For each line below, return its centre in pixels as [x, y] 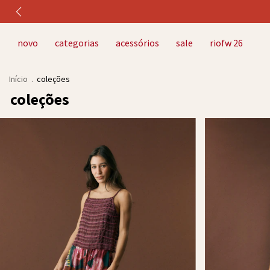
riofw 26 [226, 43]
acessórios [137, 43]
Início [18, 79]
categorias [77, 43]
